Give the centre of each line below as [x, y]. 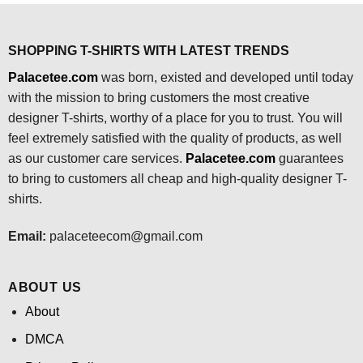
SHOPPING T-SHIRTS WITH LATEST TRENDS [148, 51]
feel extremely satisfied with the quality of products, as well [175, 139]
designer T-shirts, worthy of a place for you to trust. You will [175, 118]
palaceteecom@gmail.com [124, 237]
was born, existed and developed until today [225, 78]
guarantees [311, 159]
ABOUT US [45, 287]
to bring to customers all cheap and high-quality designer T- [177, 179]
